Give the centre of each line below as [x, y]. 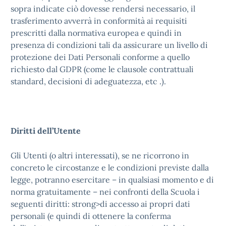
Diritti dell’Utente [46, 131]
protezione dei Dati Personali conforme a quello [100, 57]
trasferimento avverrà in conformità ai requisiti [99, 21]
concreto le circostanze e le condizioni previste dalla [110, 167]
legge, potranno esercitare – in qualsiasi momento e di [112, 180]
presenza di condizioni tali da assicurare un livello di [109, 45]
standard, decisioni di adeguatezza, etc [84, 81]
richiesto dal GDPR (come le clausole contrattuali [102, 69]
